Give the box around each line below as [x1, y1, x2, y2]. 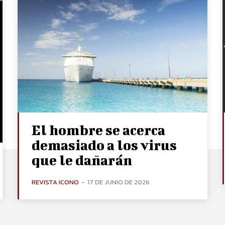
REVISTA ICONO [32, 177, 79, 187]
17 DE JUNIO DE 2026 [87, 177, 150, 187]
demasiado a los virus [32, 137, 177, 153]
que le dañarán [32, 152, 133, 168]
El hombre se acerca [32, 122, 166, 138]
